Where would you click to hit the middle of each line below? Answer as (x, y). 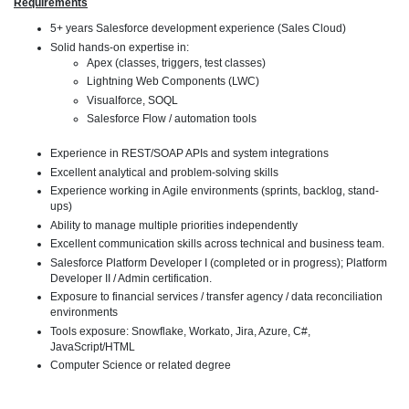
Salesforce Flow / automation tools (172, 119)
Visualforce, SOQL (132, 100)
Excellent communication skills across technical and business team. (217, 244)
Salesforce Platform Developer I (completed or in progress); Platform (219, 262)
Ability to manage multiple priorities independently (174, 225)
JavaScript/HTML (93, 346)
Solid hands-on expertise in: (120, 47)
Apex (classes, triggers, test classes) (176, 63)
